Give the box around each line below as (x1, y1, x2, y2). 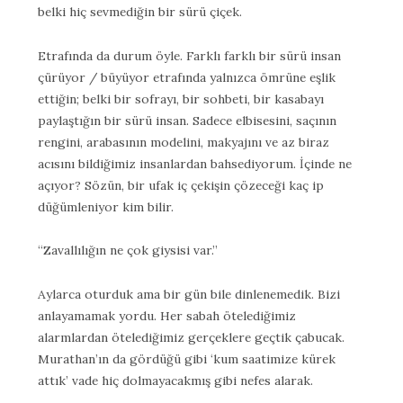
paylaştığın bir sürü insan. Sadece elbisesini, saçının (38, 112, 336, 129)
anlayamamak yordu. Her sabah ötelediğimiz (38, 307, 296, 324)
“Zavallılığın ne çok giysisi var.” (38, 242, 218, 259)
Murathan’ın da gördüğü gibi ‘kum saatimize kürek (38, 350, 336, 367)
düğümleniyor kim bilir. (38, 198, 174, 215)
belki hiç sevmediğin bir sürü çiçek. (38, 3, 242, 20)
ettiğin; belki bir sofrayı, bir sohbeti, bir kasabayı (38, 90, 324, 107)
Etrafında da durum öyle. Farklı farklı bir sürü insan (38, 47, 341, 64)
